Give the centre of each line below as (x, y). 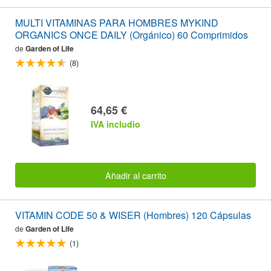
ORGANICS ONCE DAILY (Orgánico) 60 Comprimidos (132, 34)
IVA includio (116, 124)
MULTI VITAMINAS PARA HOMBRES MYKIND (117, 22)
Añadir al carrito (135, 175)
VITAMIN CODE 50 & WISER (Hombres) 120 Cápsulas (133, 215)
